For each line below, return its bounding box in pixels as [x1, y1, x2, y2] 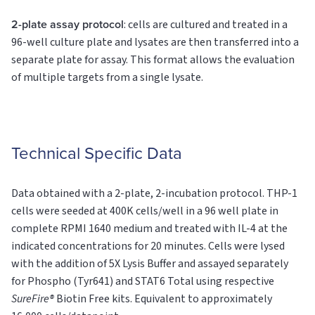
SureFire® [11, 291, 54, 307]
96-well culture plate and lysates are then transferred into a [11, 34, 299, 50]
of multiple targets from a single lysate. [11, 70, 203, 85]
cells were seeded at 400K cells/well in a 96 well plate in [11, 203, 278, 219]
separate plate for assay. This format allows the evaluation [11, 52, 295, 67]
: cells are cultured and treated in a [124, 17, 288, 32]
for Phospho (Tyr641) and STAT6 [11, 274, 167, 289]
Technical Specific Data [11, 141, 182, 165]
